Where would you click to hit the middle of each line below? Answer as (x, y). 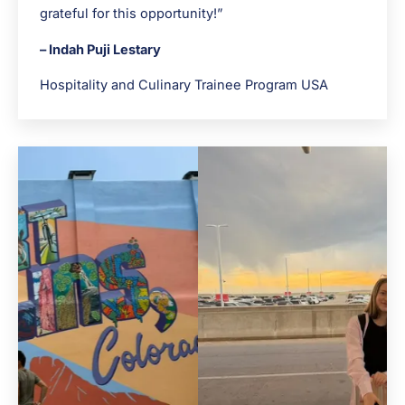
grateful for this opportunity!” (131, 14)
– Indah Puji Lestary (100, 49)
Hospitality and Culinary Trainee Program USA (184, 85)
